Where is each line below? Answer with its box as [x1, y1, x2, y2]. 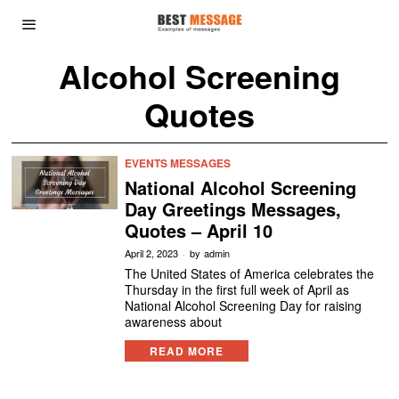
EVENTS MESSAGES [124, 155, 231, 171]
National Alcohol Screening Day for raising [124, 297, 362, 314]
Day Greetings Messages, [124, 196, 341, 222]
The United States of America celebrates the [124, 265, 374, 282]
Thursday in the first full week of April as [124, 281, 349, 298]
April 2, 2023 [124, 246, 178, 260]
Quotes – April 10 [124, 217, 273, 243]
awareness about [124, 313, 222, 330]
